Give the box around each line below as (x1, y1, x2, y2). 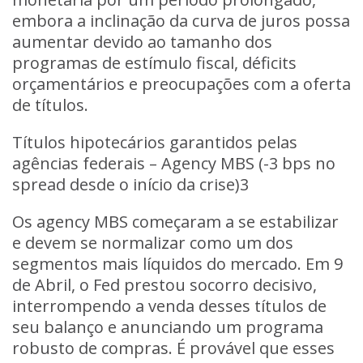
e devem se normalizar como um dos (12, 232, 293, 254)
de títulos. (12, 94, 88, 116)
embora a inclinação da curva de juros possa (12, 10, 350, 32)
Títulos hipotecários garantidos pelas (12, 131, 297, 153)
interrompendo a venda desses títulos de (12, 295, 327, 317)
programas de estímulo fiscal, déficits (12, 52, 297, 74)
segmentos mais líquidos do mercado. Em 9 (12, 253, 343, 275)
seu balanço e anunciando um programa (12, 316, 323, 338)
